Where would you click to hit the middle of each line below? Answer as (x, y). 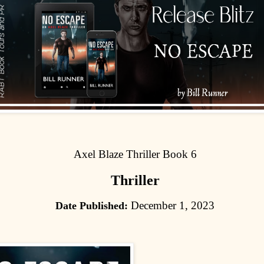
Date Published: (92, 205)
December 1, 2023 (171, 205)
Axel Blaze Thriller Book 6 (135, 154)
